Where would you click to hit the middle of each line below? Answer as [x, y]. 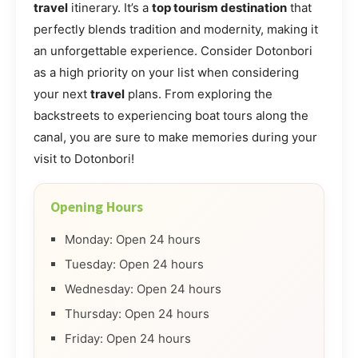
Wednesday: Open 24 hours [143, 289]
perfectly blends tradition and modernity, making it [176, 30]
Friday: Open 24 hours [128, 339]
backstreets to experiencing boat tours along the [171, 116]
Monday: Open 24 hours [133, 240]
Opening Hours [97, 207]
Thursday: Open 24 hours [137, 314]
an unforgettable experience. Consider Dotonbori [173, 51]
